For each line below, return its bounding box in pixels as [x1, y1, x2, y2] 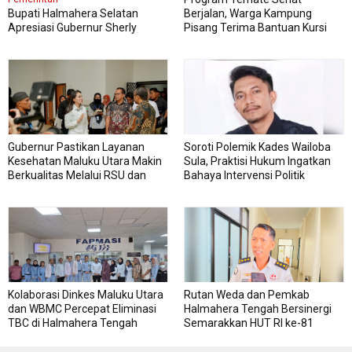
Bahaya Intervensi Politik [184, 169, 305, 182]
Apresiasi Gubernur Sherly [8, 21, 137, 35]
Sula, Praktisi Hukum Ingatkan [184, 155, 331, 168]
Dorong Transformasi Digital [8, 35, 147, 49]
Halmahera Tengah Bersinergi [184, 302, 332, 316]
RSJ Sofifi [8, 183, 58, 196]
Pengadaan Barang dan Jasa [8, 49, 152, 63]
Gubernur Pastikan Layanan [8, 141, 145, 154]
